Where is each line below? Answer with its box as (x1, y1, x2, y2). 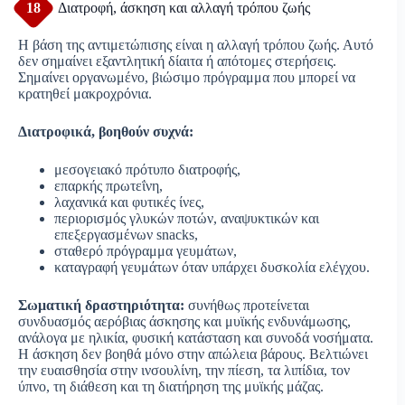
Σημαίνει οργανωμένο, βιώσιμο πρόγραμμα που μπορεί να (18, 69, 355, 85)
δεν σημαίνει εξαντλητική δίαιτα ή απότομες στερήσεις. (18, 52, 336, 69)
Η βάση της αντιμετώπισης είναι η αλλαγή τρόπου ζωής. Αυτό (18, 36, 373, 52)
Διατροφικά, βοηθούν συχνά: (18, 123, 193, 139)
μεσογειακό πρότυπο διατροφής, (54, 161, 240, 177)
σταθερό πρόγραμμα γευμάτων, (54, 242, 237, 259)
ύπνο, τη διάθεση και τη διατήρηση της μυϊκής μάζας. (18, 378, 324, 394)
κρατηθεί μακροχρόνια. (18, 85, 152, 101)
